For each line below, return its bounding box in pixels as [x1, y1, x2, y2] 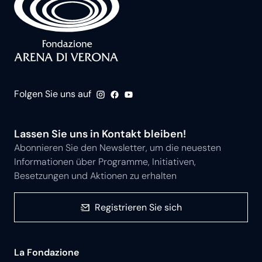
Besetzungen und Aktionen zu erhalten [14, 169, 177, 182]
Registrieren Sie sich [94, 201, 182, 213]
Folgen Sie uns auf [14, 88, 91, 101]
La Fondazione [14, 246, 79, 258]
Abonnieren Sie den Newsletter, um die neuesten [14, 141, 221, 154]
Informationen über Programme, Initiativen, [14, 155, 196, 168]
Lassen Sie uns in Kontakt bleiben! [14, 126, 186, 141]
